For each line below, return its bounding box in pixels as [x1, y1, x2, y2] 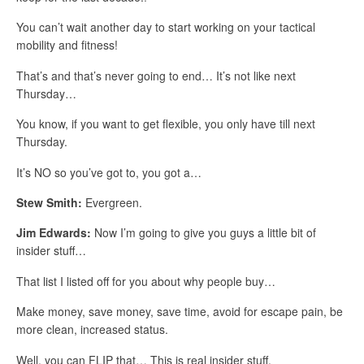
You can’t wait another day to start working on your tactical [16, 19, 315, 36]
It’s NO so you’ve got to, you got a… [16, 163, 201, 180]
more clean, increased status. [16, 321, 168, 338]
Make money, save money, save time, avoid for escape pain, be [16, 303, 343, 320]
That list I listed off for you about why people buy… [16, 272, 275, 289]
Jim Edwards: [16, 224, 91, 241]
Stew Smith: [16, 194, 82, 211]
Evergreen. [82, 194, 142, 211]
